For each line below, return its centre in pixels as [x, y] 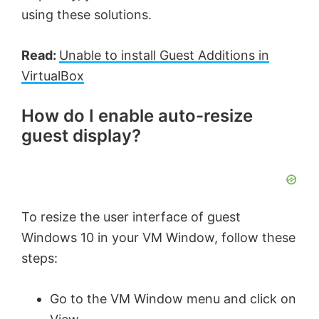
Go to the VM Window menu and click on [173, 299]
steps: [40, 258]
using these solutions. [87, 15]
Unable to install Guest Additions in [164, 56]
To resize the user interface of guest [131, 217]
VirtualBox [53, 76]
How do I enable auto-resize [137, 116]
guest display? [81, 136]
